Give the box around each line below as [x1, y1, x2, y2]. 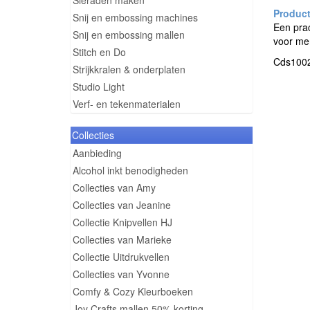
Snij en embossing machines [73, 10, 198, 24]
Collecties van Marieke [73, 232, 172, 246]
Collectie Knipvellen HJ [73, 215, 172, 229]
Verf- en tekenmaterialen [73, 97, 181, 111]
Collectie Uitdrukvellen [73, 250, 170, 264]
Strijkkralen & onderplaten [73, 62, 185, 76]
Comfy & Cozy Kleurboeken [73, 284, 193, 298]
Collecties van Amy [73, 181, 156, 194]
